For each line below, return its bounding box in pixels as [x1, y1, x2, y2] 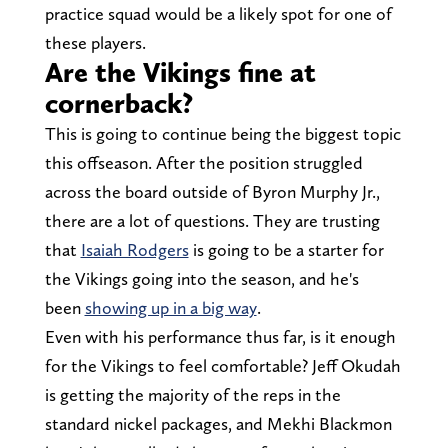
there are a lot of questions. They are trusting [44, 210, 380, 232]
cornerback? [44, 86, 193, 121]
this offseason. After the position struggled [44, 152, 363, 174]
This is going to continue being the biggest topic [44, 123, 401, 145]
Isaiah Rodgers [80, 239, 189, 261]
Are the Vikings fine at [44, 55, 316, 90]
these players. [44, 32, 146, 54]
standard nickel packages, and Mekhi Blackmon [44, 413, 392, 435]
